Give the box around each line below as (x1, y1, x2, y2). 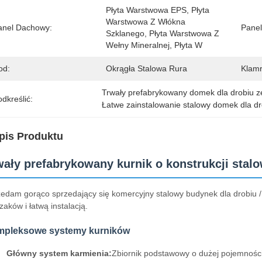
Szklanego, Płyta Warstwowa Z (106, 29, 219, 38)
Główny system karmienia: (6, 249, 112, 258)
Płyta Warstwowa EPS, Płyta (106, 5, 209, 15)
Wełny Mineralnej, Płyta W (106, 40, 202, 50)
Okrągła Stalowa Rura (106, 64, 187, 73)
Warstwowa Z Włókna (106, 17, 185, 26)
